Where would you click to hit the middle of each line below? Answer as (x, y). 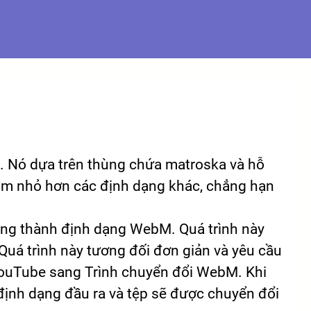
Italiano (243, 78)
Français (243, 45)
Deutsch (243, 12)
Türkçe (243, 112)
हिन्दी (243, 145)
